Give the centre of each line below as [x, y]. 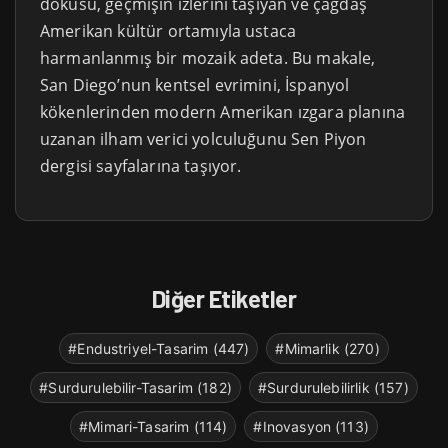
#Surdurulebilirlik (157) [333, 387]
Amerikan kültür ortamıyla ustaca [168, 30]
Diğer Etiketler [224, 298]
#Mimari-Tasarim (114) [153, 426]
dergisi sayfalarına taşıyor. [141, 165]
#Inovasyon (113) [311, 426]
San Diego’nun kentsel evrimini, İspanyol [195, 84]
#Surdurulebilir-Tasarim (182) [135, 387]
